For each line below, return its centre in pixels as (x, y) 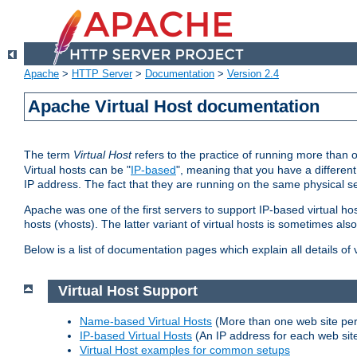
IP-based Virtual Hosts (136, 335)
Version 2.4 (253, 74)
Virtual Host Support (129, 291)
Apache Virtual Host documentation (174, 107)
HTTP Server (102, 74)
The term (49, 155)
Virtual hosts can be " (77, 170)
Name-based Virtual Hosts (146, 321)
